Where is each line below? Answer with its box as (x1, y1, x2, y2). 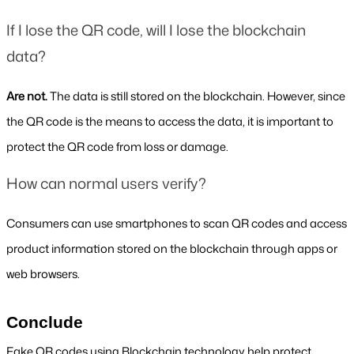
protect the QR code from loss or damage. (6, 138, 228, 156)
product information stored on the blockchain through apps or (6, 240, 337, 258)
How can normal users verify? (6, 173, 206, 194)
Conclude (6, 313, 83, 333)
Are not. (6, 88, 50, 105)
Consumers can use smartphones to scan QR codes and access (6, 215, 347, 232)
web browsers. (6, 265, 80, 283)
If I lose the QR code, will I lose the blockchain (6, 20, 306, 41)
